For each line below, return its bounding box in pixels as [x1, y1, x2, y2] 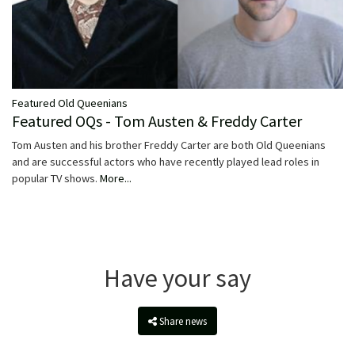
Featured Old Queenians [12, 96, 128, 111]
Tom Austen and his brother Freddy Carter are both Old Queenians [12, 138, 326, 153]
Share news [159, 315, 208, 328]
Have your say [104, 262, 251, 295]
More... [100, 171, 132, 186]
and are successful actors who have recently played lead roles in [12, 155, 319, 170]
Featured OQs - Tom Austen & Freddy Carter [12, 111, 302, 132]
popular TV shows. [12, 171, 100, 186]
